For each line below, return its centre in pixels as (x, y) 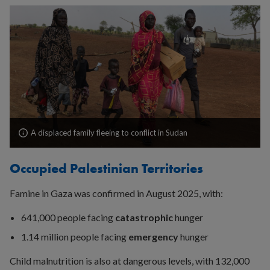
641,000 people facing (68, 217)
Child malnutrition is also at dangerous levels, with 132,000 (130, 260)
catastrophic (144, 217)
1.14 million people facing (75, 236)
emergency (154, 236)
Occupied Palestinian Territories (106, 168)
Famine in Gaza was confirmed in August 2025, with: (116, 193)
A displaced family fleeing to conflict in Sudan (109, 132)
